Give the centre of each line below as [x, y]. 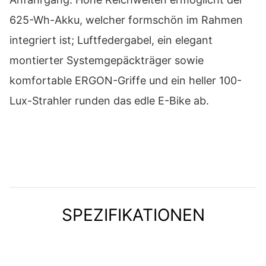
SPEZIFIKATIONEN [133, 215]
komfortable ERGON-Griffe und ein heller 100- [126, 80]
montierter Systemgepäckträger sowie [107, 60]
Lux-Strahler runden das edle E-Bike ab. [109, 100]
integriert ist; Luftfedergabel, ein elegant [111, 40]
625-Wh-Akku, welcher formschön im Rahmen [126, 20]
